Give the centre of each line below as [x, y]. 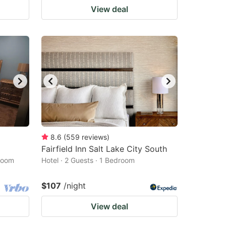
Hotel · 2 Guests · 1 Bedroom [88, 160]
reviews [94, 137]
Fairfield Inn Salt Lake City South [104, 149]
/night [75, 186]
